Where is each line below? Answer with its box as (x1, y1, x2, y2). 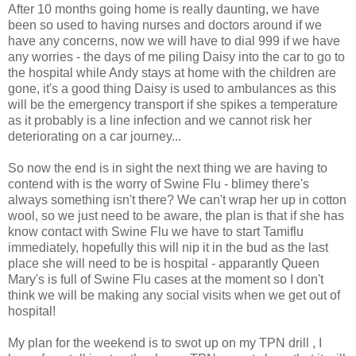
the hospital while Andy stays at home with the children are (8, 65, 336, 79)
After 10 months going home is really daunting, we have (8, 2, 319, 16)
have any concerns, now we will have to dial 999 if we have (8, 33, 340, 48)
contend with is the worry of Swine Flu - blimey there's (8, 176, 309, 191)
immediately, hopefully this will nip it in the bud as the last (8, 240, 328, 254)
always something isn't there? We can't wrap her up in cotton (8, 192, 346, 207)
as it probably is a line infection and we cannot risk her (8, 113, 311, 127)
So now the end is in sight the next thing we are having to (8, 161, 327, 175)
